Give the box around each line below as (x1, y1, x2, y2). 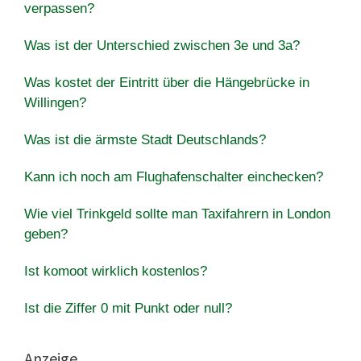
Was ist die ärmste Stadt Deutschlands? (24, 131, 266, 147)
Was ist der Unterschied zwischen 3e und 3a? (24, 37, 300, 53)
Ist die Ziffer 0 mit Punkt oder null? (24, 300, 232, 316)
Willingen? (24, 94, 86, 110)
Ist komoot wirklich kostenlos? (24, 263, 207, 279)
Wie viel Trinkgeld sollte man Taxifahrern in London (24, 205, 330, 222)
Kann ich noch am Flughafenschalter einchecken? (24, 168, 323, 185)
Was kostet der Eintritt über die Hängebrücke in (24, 74, 309, 90)
